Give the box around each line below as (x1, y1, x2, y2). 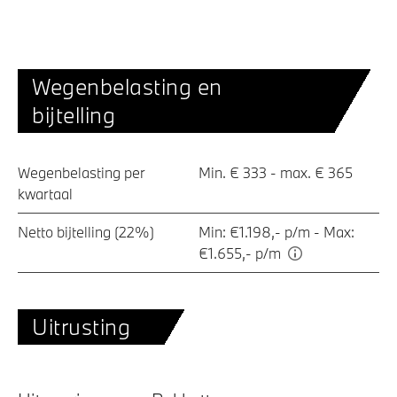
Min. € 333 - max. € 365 (198, 162, 353, 182)
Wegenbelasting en (32, 71, 222, 101)
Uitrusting (32, 311, 131, 341)
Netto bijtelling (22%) (18, 222, 154, 241)
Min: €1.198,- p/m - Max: (198, 222, 354, 241)
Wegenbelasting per (18, 162, 145, 182)
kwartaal (18, 183, 73, 203)
